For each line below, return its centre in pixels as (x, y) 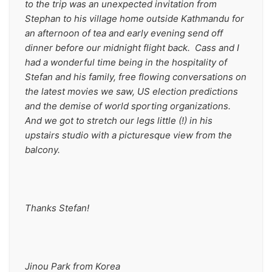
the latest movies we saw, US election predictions (131, 91)
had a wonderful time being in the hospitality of (126, 62)
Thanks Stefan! (63, 208)
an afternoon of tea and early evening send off (124, 33)
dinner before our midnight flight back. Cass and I (132, 48)
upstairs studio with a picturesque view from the (128, 135)
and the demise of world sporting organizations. (129, 106)
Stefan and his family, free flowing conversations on (136, 77)
